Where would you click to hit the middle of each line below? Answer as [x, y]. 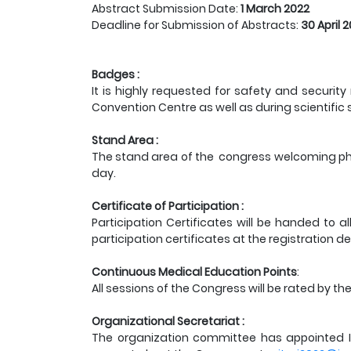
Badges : [116, 74]
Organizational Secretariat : [168, 321]
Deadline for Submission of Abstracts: [196, 25]
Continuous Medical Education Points [194, 272]
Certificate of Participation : [168, 206]
